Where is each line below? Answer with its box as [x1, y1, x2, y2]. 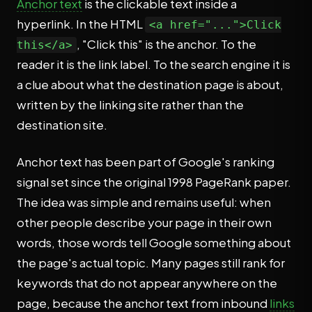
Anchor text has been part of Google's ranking [17, 154, 274, 169]
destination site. [17, 117, 107, 132]
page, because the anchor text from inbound [17, 295, 270, 311]
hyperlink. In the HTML [17, 16, 145, 31]
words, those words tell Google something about [17, 235, 291, 250]
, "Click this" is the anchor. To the [77, 36, 256, 52]
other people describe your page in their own [17, 214, 272, 230]
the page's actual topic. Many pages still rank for [17, 255, 285, 270]
